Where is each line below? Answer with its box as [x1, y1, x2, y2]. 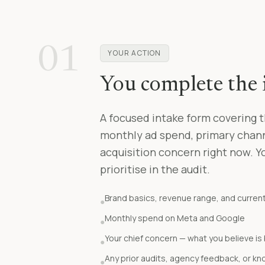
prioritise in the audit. [100, 162, 211, 177]
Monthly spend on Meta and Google [105, 212, 245, 224]
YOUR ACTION [108, 48, 161, 59]
